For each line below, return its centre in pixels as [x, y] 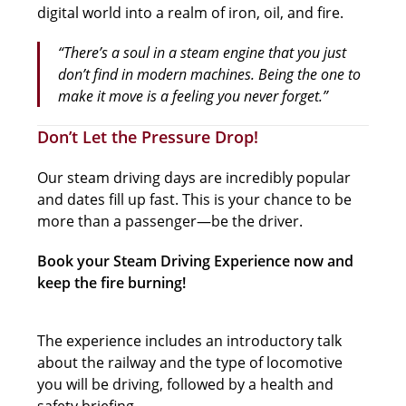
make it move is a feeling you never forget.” [193, 96]
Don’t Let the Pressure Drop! [148, 136]
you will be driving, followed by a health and [186, 384]
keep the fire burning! [112, 282]
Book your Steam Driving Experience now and [196, 261]
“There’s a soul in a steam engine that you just [203, 52]
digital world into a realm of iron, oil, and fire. [191, 12]
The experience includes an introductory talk [190, 340]
